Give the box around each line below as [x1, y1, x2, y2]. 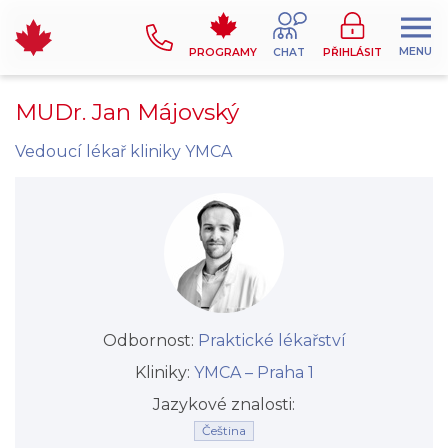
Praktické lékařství [197, 331, 346, 350]
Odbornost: [102, 331, 198, 350]
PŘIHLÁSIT [323, 46, 382, 59]
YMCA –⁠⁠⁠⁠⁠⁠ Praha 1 [193, 363, 314, 382]
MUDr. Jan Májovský [15, 98, 239, 126]
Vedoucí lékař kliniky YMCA [15, 142, 232, 161]
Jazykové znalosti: [153, 395, 295, 414]
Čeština [202, 423, 246, 438]
